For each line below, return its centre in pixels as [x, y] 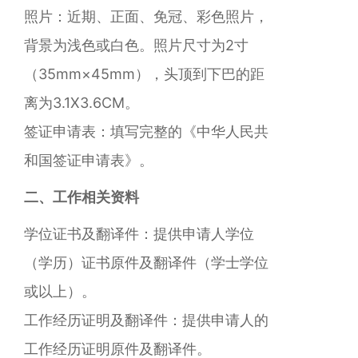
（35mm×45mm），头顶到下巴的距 [144, 74]
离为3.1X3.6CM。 [82, 103]
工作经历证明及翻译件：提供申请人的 [146, 320]
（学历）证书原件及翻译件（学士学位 [146, 263]
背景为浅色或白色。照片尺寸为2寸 [136, 45]
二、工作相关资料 [82, 197]
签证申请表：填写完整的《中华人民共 [146, 131]
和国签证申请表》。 [89, 160]
